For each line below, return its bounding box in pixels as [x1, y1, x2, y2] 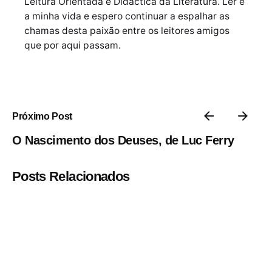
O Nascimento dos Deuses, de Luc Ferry [12, 134, 234, 148]
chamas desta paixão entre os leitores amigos [24, 25, 229, 37]
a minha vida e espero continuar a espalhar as [24, 10, 229, 22]
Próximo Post [12, 110, 73, 121]
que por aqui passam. [24, 39, 121, 52]
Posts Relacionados [12, 169, 130, 185]
